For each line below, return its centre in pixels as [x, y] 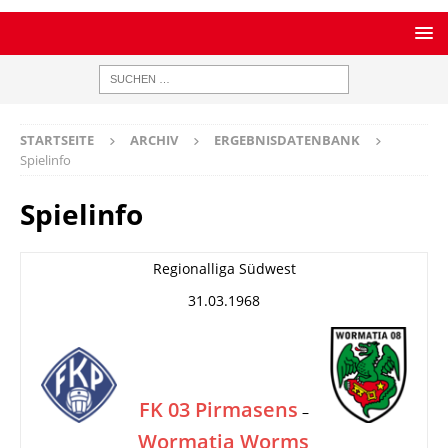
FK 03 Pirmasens [218, 409]
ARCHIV [154, 140]
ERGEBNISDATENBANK [287, 140]
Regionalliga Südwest [224, 268]
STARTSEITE [57, 140]
